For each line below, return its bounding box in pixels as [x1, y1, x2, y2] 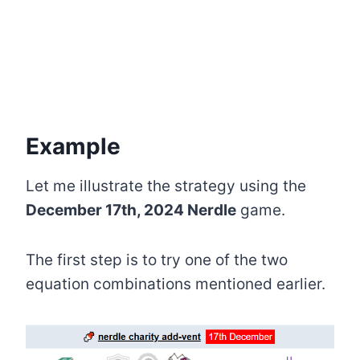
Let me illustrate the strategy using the [26, 177, 306, 196]
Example [26, 133, 121, 161]
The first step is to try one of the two [26, 251, 288, 270]
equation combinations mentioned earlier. [26, 275, 325, 294]
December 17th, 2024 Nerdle [26, 201, 236, 220]
